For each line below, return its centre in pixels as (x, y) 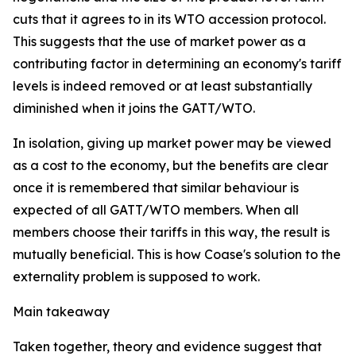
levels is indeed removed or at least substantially (163, 86)
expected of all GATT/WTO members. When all (156, 210)
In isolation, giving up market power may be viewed (172, 143)
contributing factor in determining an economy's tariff (177, 64)
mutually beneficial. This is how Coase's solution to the (177, 254)
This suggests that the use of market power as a (159, 41)
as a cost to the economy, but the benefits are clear (170, 165)
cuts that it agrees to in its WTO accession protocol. (169, 19)
